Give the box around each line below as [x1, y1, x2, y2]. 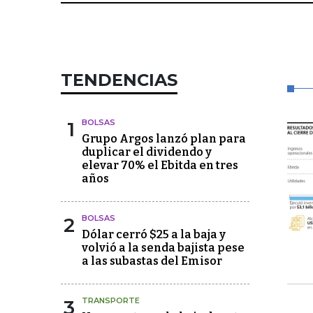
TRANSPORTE [82, 296, 140, 305]
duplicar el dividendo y [82, 145, 212, 159]
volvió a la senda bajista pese [82, 241, 245, 254]
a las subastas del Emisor [82, 254, 222, 268]
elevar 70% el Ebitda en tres [82, 159, 238, 172]
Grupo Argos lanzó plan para [82, 132, 246, 145]
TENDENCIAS [61, 70, 177, 90]
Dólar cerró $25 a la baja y [82, 228, 226, 241]
